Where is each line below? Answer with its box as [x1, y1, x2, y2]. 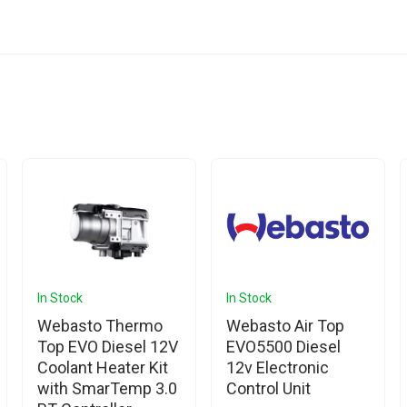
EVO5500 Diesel [226, 336, 341, 356]
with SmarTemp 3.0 [37, 378, 177, 398]
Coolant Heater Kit [37, 357, 168, 377]
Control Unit [226, 378, 311, 398]
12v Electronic [226, 357, 329, 377]
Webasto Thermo [37, 315, 163, 335]
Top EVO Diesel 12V [37, 336, 178, 356]
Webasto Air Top [226, 315, 344, 335]
